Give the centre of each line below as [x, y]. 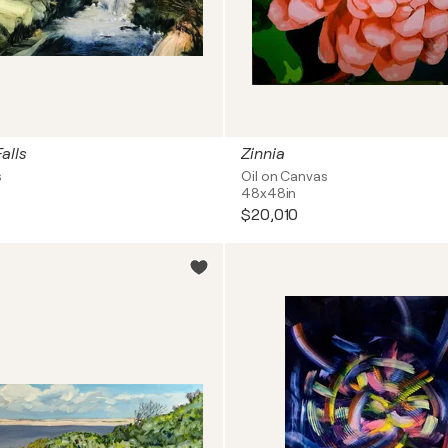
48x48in [269, 193]
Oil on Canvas [284, 176]
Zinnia [263, 154]
